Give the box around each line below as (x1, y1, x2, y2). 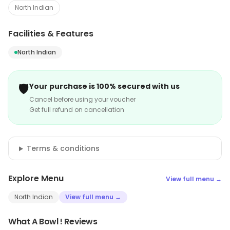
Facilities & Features (8, 28, 93, 40)
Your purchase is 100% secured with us (29, 81, 180, 92)
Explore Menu (8, 172, 64, 185)
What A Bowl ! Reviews (8, 216, 98, 228)
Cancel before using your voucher (29, 95, 136, 104)
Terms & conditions (26, 143, 100, 154)
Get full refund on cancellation (29, 105, 124, 114)
